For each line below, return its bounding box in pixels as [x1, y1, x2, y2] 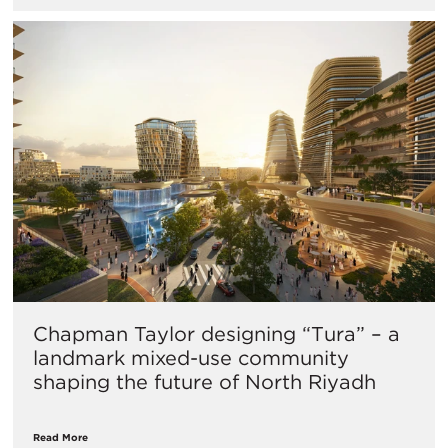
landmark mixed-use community [33, 346, 349, 371]
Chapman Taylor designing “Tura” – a [33, 322, 400, 347]
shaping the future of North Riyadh [33, 370, 376, 395]
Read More [33, 431, 88, 444]
